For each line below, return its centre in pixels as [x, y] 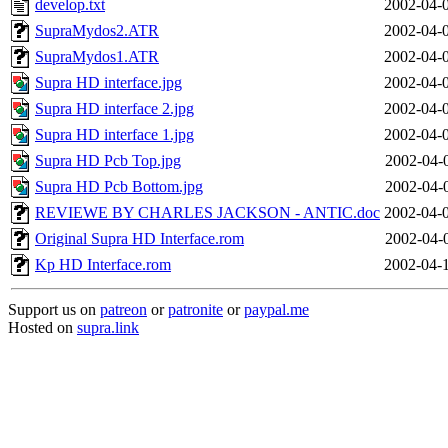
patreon [123, 309]
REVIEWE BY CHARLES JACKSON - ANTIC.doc [207, 212]
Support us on [54, 309]
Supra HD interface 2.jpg [114, 108]
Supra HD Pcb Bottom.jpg [119, 186]
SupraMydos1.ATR [97, 56]
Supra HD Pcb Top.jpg [108, 160]
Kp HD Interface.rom [103, 264]
